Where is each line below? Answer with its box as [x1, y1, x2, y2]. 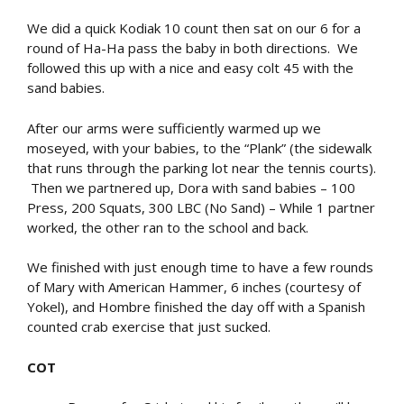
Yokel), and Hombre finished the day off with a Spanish [27, 298, 365, 316]
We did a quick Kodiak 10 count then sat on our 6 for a [27, 19, 361, 37]
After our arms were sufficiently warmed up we [27, 118, 321, 137]
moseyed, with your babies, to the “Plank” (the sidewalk [27, 138, 372, 157]
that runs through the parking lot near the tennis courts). [27, 158, 376, 177]
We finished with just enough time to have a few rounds [27, 258, 373, 276]
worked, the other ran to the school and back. [27, 217, 308, 236]
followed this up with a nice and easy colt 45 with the [27, 59, 353, 77]
